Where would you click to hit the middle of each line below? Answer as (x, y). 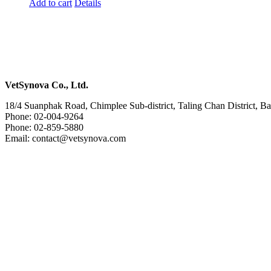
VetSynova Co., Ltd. (47, 85)
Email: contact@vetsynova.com (65, 138)
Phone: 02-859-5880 (44, 127)
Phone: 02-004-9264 (44, 116)
